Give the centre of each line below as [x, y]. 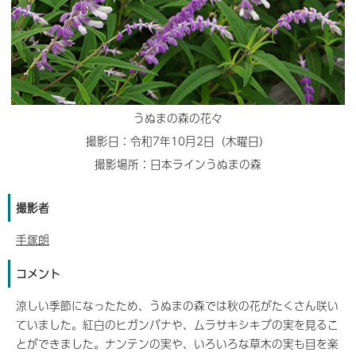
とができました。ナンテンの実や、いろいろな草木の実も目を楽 [177, 343]
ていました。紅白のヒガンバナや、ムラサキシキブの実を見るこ [177, 324]
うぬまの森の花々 [178, 118]
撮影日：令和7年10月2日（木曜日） [178, 141]
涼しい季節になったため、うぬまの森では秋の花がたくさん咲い [177, 305]
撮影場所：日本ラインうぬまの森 [178, 164]
